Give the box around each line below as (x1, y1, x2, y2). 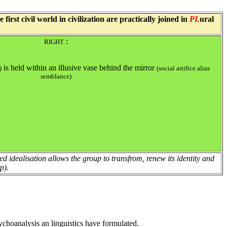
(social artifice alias (157, 64, 210, 72)
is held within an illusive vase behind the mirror (2, 63, 157, 72)
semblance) (41, 72, 71, 81)
